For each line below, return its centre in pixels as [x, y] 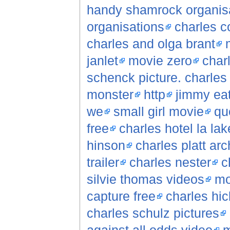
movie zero [160, 61]
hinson [106, 146]
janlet [102, 61]
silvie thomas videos [145, 179]
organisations [125, 27]
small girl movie [158, 112]
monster [110, 95]
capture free [121, 196]
